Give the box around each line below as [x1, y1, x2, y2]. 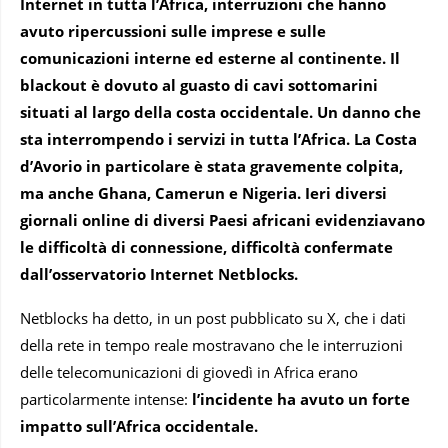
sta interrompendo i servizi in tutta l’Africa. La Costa [20, 128, 417, 149]
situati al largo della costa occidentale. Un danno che [20, 101, 421, 122]
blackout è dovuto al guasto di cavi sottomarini [20, 74, 378, 95]
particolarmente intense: [20, 388, 192, 409]
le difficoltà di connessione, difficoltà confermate [20, 236, 393, 257]
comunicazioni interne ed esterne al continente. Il [20, 47, 400, 68]
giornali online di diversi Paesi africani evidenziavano [20, 209, 425, 230]
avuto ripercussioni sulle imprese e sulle [20, 20, 326, 41]
